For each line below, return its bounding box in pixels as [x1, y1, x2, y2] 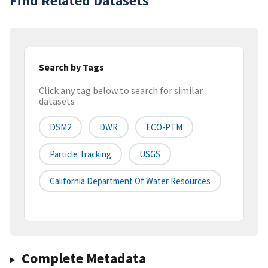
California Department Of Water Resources [50, 175, 211, 187]
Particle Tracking [50, 148, 111, 160]
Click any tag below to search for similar [39, 84, 203, 97]
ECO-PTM [146, 121, 182, 133]
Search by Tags [39, 60, 104, 73]
